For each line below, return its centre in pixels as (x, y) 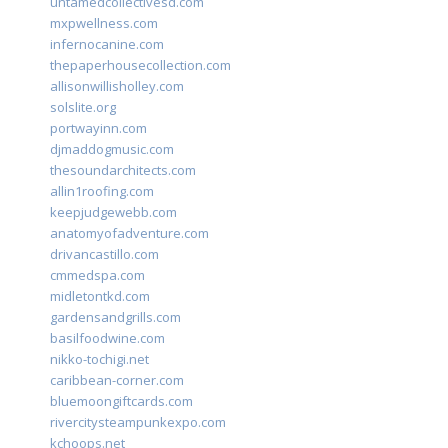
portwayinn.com (98, 128)
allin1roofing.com (102, 191)
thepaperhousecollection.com (140, 65)
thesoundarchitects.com (123, 170)
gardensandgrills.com (115, 317)
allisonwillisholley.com (117, 86)
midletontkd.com (100, 296)
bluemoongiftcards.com (121, 401)
